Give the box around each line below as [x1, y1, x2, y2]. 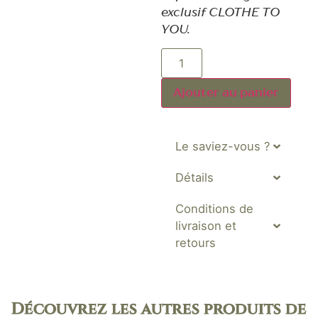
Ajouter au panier [172, 85, 279, 101]
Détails [175, 170, 214, 185]
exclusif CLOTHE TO [160, 4, 280, 20]
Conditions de [175, 202, 253, 216]
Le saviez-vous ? [175, 139, 270, 154]
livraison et [175, 219, 236, 234]
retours [175, 236, 216, 251]
